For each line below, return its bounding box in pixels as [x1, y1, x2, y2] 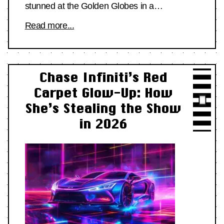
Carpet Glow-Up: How [33, 85, 172, 100]
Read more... [24, 20, 74, 31]
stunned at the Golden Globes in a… [24, 1, 163, 11]
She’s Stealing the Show [25, 101, 181, 116]
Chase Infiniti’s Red [39, 70, 167, 85]
